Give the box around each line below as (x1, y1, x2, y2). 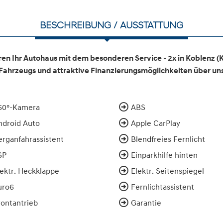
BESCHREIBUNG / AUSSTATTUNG (40, 19, 183, 30)
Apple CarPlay (131, 117, 180, 128)
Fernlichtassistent (131, 181, 194, 192)
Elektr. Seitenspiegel (131, 165, 204, 176)
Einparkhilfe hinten (131, 149, 198, 160)
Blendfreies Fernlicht (131, 133, 205, 144)
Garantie (131, 197, 161, 208)
